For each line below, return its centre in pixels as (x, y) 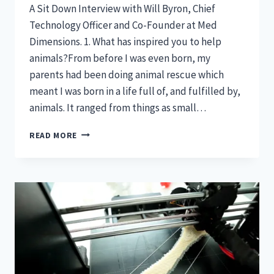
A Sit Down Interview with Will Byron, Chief (122, 8)
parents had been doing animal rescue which (127, 74)
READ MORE (54, 135)
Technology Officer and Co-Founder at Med (123, 25)
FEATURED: (99, 132)
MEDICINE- (98, 196)
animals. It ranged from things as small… (118, 107)
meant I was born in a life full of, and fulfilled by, (135, 91)
